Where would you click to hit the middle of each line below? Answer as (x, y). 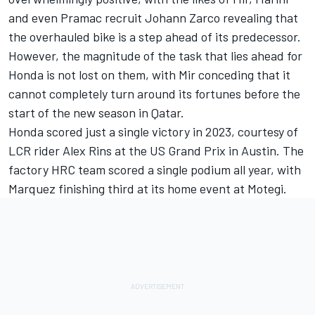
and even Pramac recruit (77, 17)
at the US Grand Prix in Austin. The (208, 150)
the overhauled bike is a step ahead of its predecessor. (156, 36)
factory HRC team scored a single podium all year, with (155, 169)
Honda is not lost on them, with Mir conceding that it (149, 74)
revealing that (259, 17)
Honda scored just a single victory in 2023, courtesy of (153, 131)
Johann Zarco (182, 17)
